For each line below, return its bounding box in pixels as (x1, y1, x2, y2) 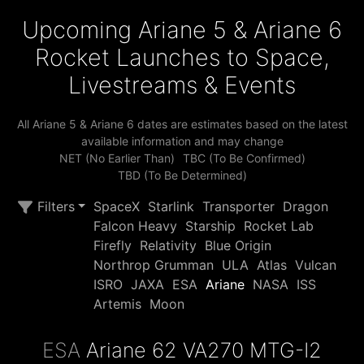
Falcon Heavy (93, 218, 178, 234)
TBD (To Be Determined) (117, 168, 247, 182)
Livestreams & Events (68, 71, 296, 99)
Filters (32, 198, 75, 214)
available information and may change (80, 134, 284, 148)
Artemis (93, 296, 142, 312)
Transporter (202, 198, 275, 214)
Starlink (148, 198, 195, 214)
